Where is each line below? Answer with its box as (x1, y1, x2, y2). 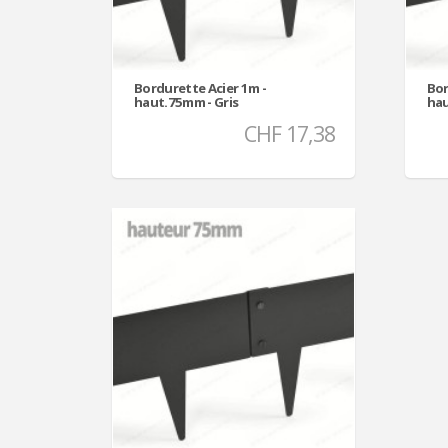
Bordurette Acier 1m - (134, 79, 267, 98)
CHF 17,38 (244, 118, 335, 148)
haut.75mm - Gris (134, 93, 239, 112)
